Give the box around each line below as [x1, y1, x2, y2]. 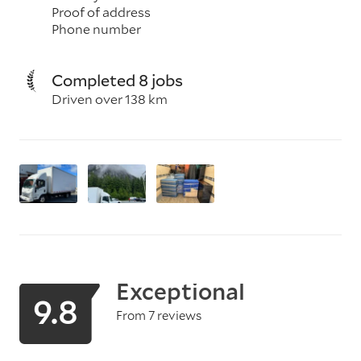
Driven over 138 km [52, 90, 168, 107]
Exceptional [116, 276, 245, 306]
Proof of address [52, 3, 151, 20]
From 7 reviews [116, 307, 201, 323]
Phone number [52, 20, 141, 37]
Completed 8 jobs [52, 69, 183, 90]
